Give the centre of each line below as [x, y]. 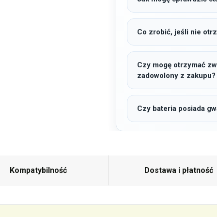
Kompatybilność [38, 170]
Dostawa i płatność [179, 170]
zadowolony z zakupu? [176, 76]
